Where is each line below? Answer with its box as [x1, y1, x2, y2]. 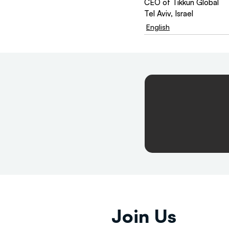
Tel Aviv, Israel [144, 9, 193, 19]
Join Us [111, 205, 176, 227]
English [146, 22, 170, 32]
